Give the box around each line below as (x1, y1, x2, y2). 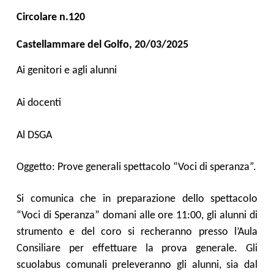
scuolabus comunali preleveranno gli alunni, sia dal (17, 259, 257, 271)
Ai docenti (17, 97, 61, 109)
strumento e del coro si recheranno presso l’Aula (17, 226, 257, 238)
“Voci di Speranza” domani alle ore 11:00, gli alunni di (17, 210, 257, 221)
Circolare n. (17, 12, 68, 23)
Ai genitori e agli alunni (17, 65, 117, 76)
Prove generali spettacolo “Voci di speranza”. (57, 161, 256, 173)
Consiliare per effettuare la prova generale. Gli (17, 243, 257, 254)
